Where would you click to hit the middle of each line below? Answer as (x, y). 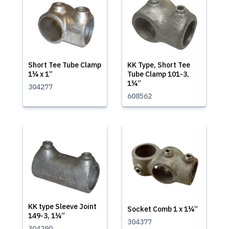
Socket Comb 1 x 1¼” (163, 209)
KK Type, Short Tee (159, 65)
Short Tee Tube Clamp (65, 65)
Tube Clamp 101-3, (158, 74)
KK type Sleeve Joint (62, 207)
